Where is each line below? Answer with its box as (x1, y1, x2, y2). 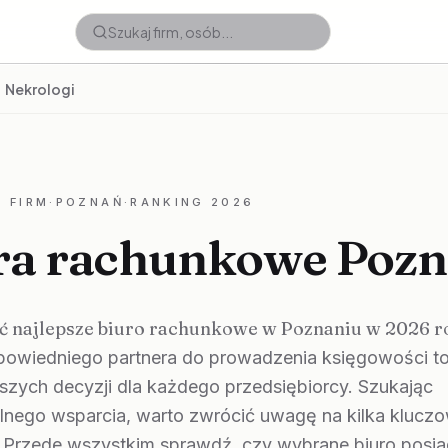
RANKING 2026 (130, 195, 255, 209)
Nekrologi (5, 80, 75, 98)
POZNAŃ (55, 195, 124, 209)
